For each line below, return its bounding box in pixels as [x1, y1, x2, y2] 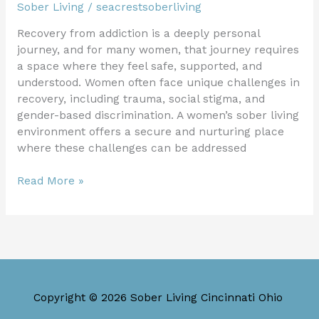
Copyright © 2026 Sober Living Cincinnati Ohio [33, 291, 283, 304]
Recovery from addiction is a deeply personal [16, 27, 260, 41]
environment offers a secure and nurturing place [16, 125, 284, 139]
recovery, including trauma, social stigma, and [16, 93, 265, 106]
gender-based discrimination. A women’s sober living [16, 109, 299, 122]
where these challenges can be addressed [16, 142, 246, 155]
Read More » [16, 174, 84, 188]
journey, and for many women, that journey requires [16, 43, 299, 57]
